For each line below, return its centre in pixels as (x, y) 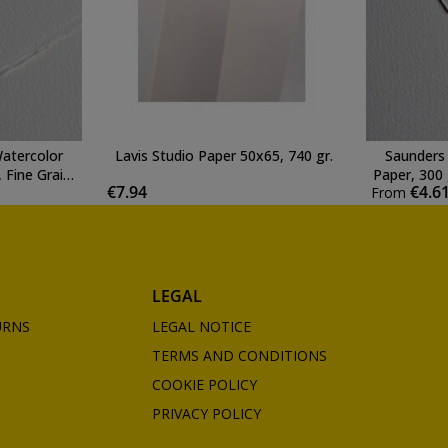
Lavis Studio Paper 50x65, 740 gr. (223, 155)
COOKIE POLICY (204, 384)
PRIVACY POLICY (206, 413)
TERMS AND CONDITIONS (239, 355)
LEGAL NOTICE (201, 326)
